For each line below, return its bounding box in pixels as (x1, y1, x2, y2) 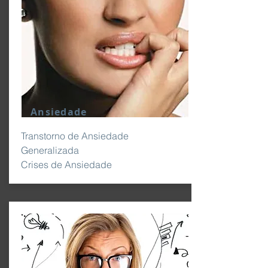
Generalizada (21, 144, 79, 156)
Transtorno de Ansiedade (21, 130, 129, 142)
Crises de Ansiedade (21, 159, 112, 170)
